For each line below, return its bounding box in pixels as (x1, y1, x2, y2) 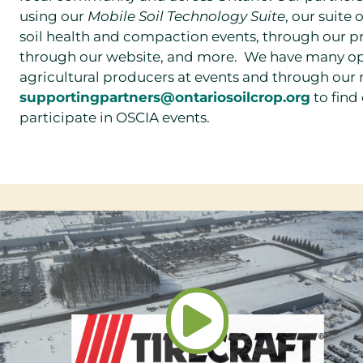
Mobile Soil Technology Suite (87, 8, 285, 24)
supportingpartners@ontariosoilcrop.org (19, 89, 310, 105)
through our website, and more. (19, 49, 237, 65)
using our (19, 8, 88, 24)
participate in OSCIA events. (19, 109, 216, 126)
